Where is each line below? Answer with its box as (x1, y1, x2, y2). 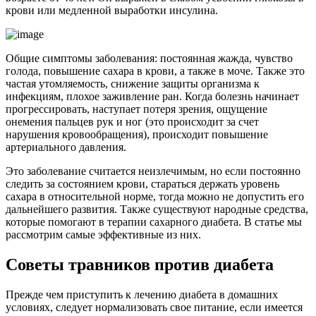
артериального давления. (6, 140, 126, 153)
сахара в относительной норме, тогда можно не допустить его (6, 190, 304, 202)
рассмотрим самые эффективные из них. (6, 228, 201, 241)
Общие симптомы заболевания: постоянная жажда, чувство (6, 51, 293, 64)
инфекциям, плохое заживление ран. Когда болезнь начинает (6, 90, 299, 102)
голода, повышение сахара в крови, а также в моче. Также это (6, 64, 305, 77)
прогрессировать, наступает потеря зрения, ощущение (6, 102, 267, 115)
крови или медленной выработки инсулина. (6, 4, 218, 16)
